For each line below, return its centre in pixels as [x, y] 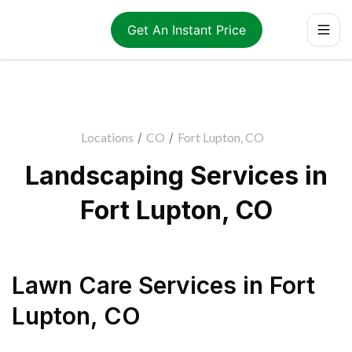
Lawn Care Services [124, 285]
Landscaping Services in [176, 176]
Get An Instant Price [186, 29]
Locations [107, 137]
